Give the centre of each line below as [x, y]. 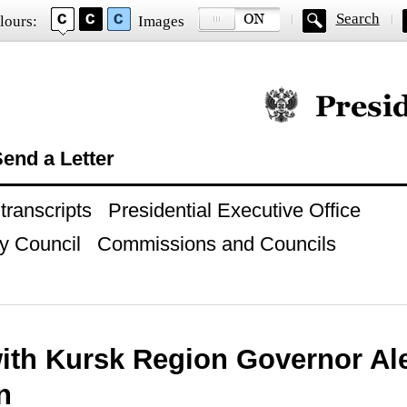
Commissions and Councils [216, 244]
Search [357, 19]
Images [161, 21]
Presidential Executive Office [234, 210]
